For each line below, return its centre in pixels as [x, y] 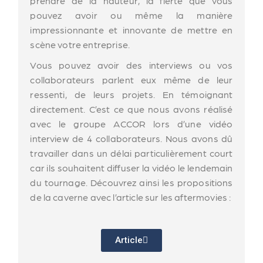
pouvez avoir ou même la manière [131, 15]
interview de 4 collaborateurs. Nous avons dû [131, 139]
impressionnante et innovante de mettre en [131, 30]
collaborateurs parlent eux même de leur [131, 80]
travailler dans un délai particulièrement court [131, 153]
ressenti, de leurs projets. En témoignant [131, 95]
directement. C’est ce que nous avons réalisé [131, 109]
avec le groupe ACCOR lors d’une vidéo [131, 124]
